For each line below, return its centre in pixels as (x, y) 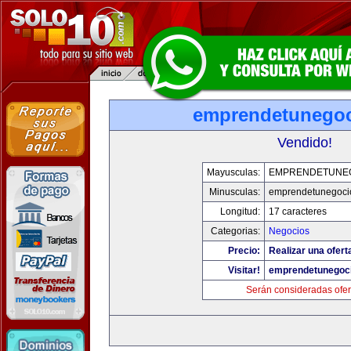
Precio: (244, 251)
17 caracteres (297, 212)
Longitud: (240, 212)
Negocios (289, 231)
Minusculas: (234, 192)
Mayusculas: (233, 172)
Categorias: (235, 231)
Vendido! (305, 143)
